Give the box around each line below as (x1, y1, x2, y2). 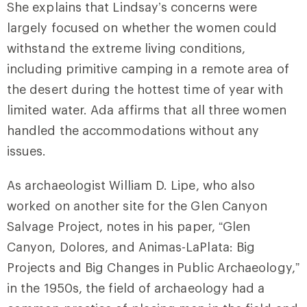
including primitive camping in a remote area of (7, 60, 289, 76)
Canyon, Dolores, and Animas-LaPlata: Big (7, 238, 256, 254)
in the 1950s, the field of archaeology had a (7, 280, 265, 295)
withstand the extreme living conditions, (7, 40, 246, 56)
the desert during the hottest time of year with (7, 81, 283, 97)
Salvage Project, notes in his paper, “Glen (7, 218, 251, 234)
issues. (7, 143, 47, 158)
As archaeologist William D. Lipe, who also (7, 177, 256, 193)
